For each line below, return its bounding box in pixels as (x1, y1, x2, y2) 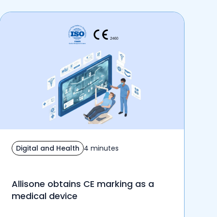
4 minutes (83, 143, 119, 153)
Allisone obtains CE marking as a (11, 178, 154, 190)
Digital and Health (15, 143, 79, 153)
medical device (11, 190, 77, 202)
